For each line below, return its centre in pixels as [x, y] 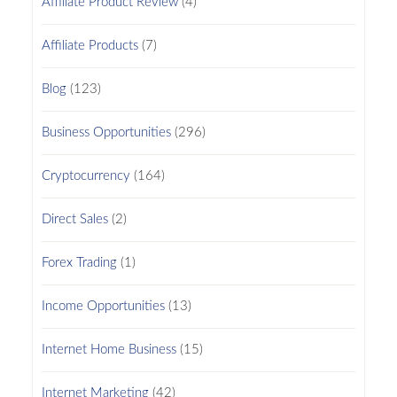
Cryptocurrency [86, 175]
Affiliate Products [90, 45]
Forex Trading [79, 262]
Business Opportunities [106, 132]
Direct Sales [74, 219]
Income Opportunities [103, 306]
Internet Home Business [109, 349]
